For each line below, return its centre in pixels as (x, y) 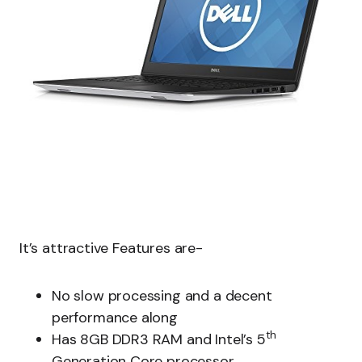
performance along (115, 318)
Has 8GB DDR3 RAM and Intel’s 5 (159, 339)
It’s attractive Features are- (111, 248)
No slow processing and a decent (162, 296)
